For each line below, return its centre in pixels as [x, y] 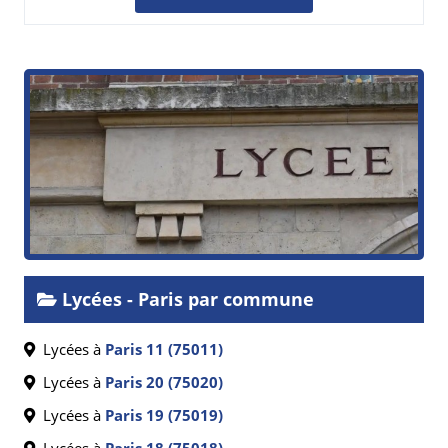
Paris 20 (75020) [164, 382]
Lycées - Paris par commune [185, 299]
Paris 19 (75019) [164, 415]
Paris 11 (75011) [164, 349]
